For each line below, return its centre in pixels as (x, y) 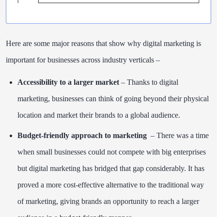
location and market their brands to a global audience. (101, 115)
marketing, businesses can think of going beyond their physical (113, 99)
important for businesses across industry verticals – (87, 60)
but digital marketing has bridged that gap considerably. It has (111, 169)
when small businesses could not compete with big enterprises (112, 152)
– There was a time (179, 136)
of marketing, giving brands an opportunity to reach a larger (108, 201)
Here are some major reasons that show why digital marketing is (103, 44)
